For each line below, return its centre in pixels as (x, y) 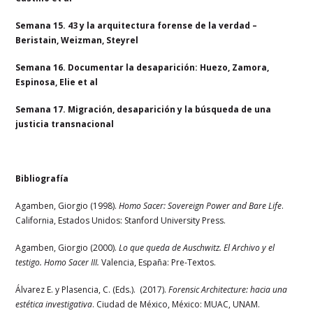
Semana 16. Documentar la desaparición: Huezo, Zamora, (143, 67)
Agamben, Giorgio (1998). (67, 205)
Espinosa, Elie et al (57, 82)
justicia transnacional (65, 124)
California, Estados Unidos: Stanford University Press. (121, 220)
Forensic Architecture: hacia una (228, 289)
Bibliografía (42, 178)
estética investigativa (54, 304)
